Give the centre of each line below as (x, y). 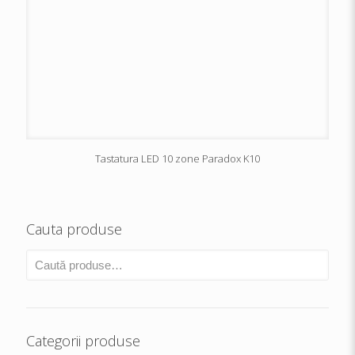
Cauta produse (74, 229)
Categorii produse (83, 341)
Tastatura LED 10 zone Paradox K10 (177, 158)
